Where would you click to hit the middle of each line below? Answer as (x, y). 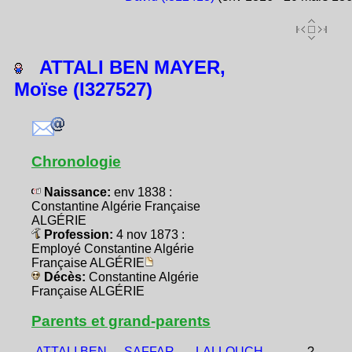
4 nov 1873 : (150, 234)
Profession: (79, 234)
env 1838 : (143, 192)
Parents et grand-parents (121, 321)
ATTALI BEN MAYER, (125, 67)
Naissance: (77, 192)
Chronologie (76, 161)
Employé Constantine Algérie (113, 248)
